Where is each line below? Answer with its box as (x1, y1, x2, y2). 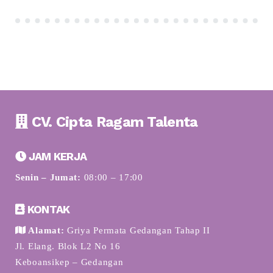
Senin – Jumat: (15, 172, 81, 183)
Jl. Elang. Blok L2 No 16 (15, 241, 121, 252)
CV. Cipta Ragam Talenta (27, 113, 198, 131)
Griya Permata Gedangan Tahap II (64, 225, 210, 236)
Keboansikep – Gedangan (15, 257, 124, 268)
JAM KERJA (26, 150, 87, 163)
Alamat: (26, 225, 65, 236)
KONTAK (24, 203, 70, 216)
